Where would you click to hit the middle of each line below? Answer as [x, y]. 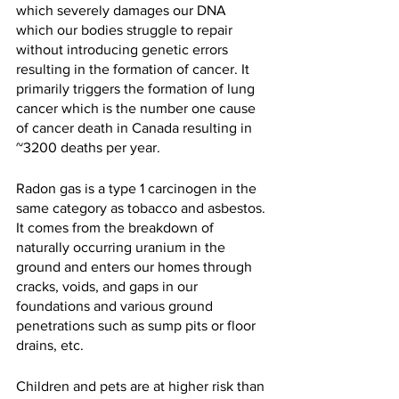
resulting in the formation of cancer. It [134, 69]
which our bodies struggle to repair [126, 30]
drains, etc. [53, 345]
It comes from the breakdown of [117, 228]
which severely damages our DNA [123, 10]
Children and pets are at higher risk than [142, 386]
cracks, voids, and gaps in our [109, 286]
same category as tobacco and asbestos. [142, 208]
